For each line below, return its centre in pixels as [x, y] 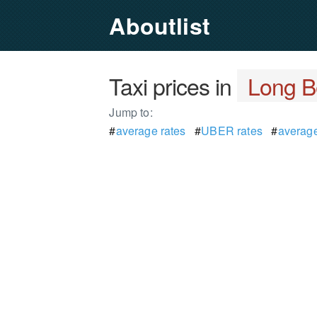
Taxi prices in [173, 86]
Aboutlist [160, 25]
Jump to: [131, 112]
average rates [151, 131]
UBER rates [232, 131]
